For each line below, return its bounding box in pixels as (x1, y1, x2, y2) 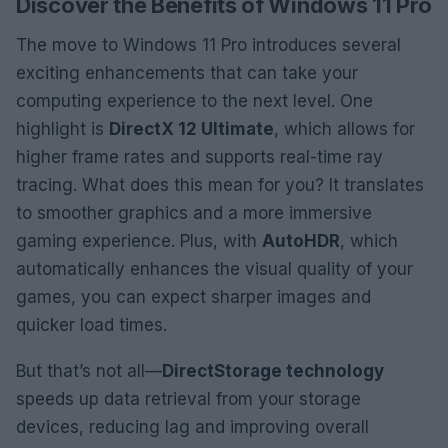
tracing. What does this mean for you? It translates (16, 174, 424, 195)
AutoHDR (262, 230, 340, 251)
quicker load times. (16, 314, 167, 335)
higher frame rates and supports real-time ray (16, 146, 383, 167)
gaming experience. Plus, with (16, 230, 262, 251)
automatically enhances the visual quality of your (16, 258, 413, 279)
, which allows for (274, 118, 415, 139)
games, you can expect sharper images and (16, 286, 371, 307)
